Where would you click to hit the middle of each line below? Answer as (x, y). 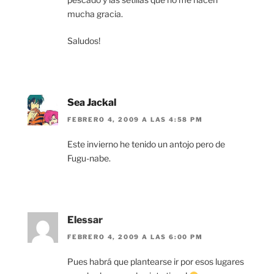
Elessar (85, 220)
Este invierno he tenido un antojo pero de (146, 144)
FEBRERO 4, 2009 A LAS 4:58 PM (135, 120)
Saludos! (84, 40)
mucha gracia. (95, 13)
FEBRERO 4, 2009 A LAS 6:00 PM (135, 237)
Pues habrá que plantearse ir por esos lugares (156, 262)
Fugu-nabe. (89, 158)
